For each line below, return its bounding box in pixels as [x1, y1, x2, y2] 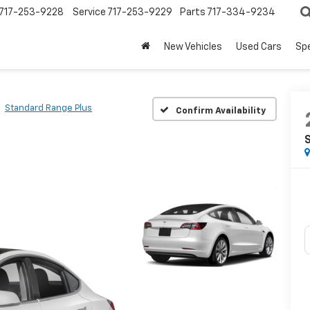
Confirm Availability [175, 106, 266, 116]
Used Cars [236, 42, 282, 53]
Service [73, 8, 106, 18]
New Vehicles [164, 42, 222, 53]
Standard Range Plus [5, 104, 92, 113]
